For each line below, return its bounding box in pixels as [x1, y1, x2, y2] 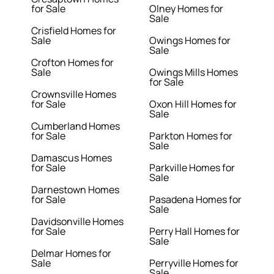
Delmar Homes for [31, 246, 112, 261]
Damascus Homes [31, 151, 113, 165]
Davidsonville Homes [31, 215, 124, 229]
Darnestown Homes [31, 183, 120, 197]
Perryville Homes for [149, 256, 239, 270]
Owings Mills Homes [149, 65, 238, 80]
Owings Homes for [149, 34, 231, 48]
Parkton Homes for [149, 129, 232, 143]
